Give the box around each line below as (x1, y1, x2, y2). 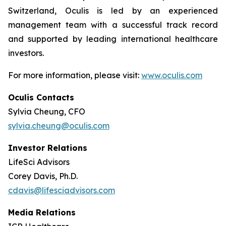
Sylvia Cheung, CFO (8, 106, 85, 117)
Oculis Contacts (8, 92, 74, 102)
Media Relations (8, 207, 76, 217)
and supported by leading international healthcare (8, 34, 218, 44)
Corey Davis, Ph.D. (8, 171, 78, 181)
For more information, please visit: (8, 70, 141, 80)
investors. (8, 48, 44, 58)
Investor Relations (8, 143, 87, 153)
